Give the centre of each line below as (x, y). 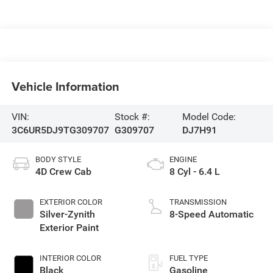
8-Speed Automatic (211, 214)
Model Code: (209, 116)
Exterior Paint (69, 227)
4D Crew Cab (63, 171)
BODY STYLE (58, 159)
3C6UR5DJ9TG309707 (60, 130)
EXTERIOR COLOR (71, 202)
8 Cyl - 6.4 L (195, 171)
